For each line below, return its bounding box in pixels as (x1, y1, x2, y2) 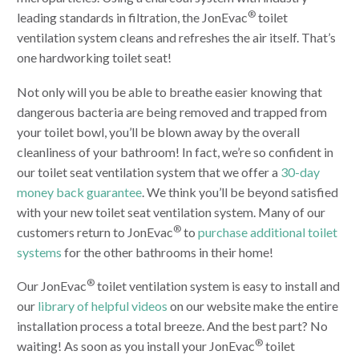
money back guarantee (17, 184, 142, 200)
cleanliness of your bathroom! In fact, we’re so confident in (17, 143, 333, 159)
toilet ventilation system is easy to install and (95, 278, 340, 294)
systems (17, 244, 62, 260)
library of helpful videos (38, 298, 167, 314)
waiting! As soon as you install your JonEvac (17, 338, 255, 354)
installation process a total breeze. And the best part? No (17, 318, 328, 334)
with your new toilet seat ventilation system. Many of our (17, 204, 325, 220)
